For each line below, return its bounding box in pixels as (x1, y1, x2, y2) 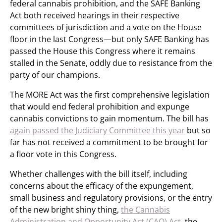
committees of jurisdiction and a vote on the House (10, 22, 202, 33)
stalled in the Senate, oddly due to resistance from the (10, 57, 212, 68)
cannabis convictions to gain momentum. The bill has (10, 113, 209, 124)
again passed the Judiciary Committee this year (10, 125, 185, 136)
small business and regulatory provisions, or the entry (10, 192, 212, 203)
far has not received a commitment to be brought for (10, 137, 208, 148)
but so (185, 125, 211, 136)
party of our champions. (10, 69, 100, 80)
